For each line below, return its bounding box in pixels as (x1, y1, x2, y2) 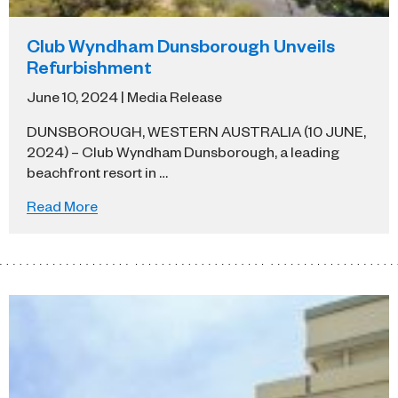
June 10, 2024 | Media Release (27, 87, 222, 106)
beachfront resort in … (27, 163, 168, 181)
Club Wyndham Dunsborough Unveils (27, 34, 335, 58)
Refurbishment (27, 55, 152, 79)
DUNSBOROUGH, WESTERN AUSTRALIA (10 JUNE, (27, 122, 366, 140)
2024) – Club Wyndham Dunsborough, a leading (27, 142, 339, 161)
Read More (27, 196, 98, 215)
